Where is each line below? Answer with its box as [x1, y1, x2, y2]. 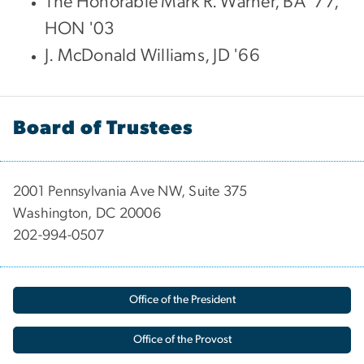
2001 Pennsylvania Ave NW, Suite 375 [13, 184, 251, 199]
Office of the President [128, 293, 236, 305]
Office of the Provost [132, 333, 232, 345]
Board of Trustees [13, 118, 194, 138]
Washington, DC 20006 [13, 206, 161, 221]
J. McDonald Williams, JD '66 [45, 45, 260, 64]
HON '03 [45, 19, 115, 37]
